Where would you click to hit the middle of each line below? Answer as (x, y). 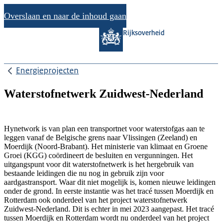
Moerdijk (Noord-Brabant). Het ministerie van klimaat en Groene (106, 146)
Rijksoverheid (144, 33)
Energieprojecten (47, 70)
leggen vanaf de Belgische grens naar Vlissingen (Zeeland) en (101, 137)
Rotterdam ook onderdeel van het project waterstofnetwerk (96, 200)
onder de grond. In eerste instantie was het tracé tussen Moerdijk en (109, 191)
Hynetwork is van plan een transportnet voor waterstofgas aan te (104, 128)
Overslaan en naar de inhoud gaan (65, 16)
